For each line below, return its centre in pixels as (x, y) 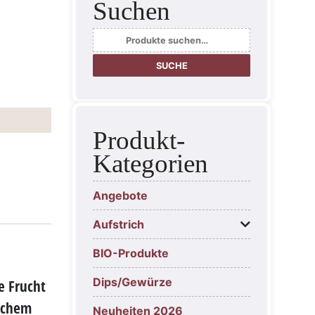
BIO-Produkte (131, 253)
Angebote (120, 196)
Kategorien (150, 164)
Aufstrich (118, 225)
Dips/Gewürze (133, 282)
